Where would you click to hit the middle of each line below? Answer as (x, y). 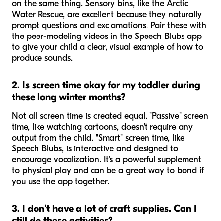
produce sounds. (42, 58)
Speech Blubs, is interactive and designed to (95, 148)
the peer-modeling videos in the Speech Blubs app (107, 36)
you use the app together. (60, 181)
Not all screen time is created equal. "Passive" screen (110, 116)
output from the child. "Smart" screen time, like (98, 138)
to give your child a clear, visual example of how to (108, 47)
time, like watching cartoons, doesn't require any (102, 127)
